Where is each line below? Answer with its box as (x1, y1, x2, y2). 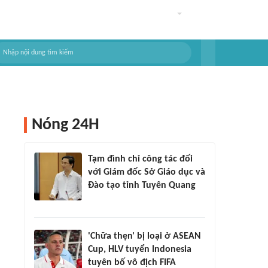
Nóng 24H (32, 117, 99, 133)
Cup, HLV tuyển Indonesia (88, 245, 191, 254)
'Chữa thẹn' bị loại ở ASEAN (88, 232, 201, 241)
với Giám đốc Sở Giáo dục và (88, 167, 205, 177)
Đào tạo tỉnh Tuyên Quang (88, 181, 196, 190)
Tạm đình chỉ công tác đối (88, 154, 193, 164)
